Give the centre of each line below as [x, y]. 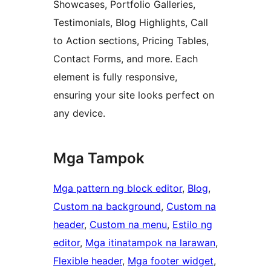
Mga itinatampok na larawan [150, 243]
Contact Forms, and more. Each [126, 59]
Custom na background [107, 207]
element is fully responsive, [115, 77]
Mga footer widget [171, 261]
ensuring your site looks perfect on [134, 95]
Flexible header [88, 261]
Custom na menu [128, 225]
